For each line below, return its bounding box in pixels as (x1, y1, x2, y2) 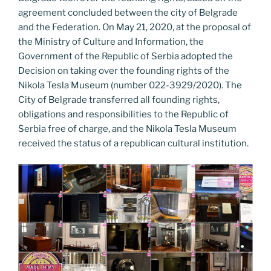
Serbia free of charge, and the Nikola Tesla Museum (18, 123, 237, 134)
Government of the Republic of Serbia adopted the (18, 50, 233, 62)
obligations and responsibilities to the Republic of (18, 108, 229, 120)
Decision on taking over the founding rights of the (18, 65, 229, 76)
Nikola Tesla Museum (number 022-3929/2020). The (18, 79, 242, 91)
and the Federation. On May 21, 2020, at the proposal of (18, 21, 251, 33)
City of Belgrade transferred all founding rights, (18, 94, 220, 105)
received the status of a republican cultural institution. (18, 137, 249, 149)
